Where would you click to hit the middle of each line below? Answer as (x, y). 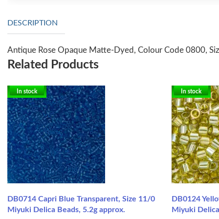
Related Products (53, 65)
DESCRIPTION (33, 23)
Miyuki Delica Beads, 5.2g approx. (66, 209)
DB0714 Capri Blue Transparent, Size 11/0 (81, 199)
